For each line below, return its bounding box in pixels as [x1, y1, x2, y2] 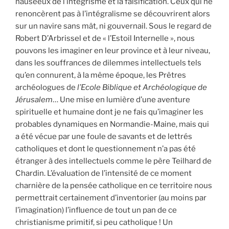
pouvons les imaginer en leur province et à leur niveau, [15, 46, 210, 56]
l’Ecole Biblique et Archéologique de [77, 83, 207, 93]
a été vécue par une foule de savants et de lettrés [15, 132, 192, 142]
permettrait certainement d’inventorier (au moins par [15, 193, 207, 203]
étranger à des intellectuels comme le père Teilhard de [15, 156, 212, 166]
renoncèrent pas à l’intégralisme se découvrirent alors [15, 9, 210, 19]
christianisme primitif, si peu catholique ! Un [15, 218, 173, 227]
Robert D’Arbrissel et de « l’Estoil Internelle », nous [15, 34, 195, 43]
